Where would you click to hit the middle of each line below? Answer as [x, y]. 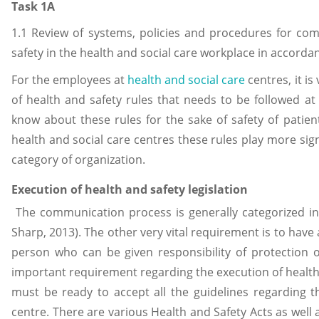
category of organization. [78, 159]
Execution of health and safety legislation [130, 189]
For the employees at [70, 79]
